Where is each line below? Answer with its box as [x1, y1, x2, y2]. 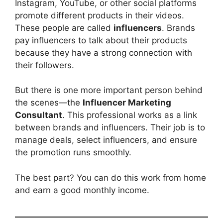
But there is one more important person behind [15, 85, 203, 95]
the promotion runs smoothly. [15, 147, 131, 157]
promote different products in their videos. [15, 10, 184, 20]
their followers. [15, 60, 74, 70]
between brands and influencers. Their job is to [15, 122, 205, 132]
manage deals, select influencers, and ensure [15, 135, 197, 145]
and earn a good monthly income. [15, 185, 149, 195]
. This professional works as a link [62, 110, 197, 120]
